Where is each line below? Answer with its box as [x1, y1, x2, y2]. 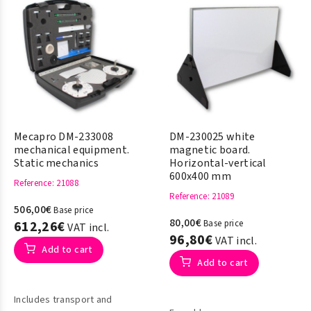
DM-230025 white [169, 129, 255, 144]
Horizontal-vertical [169, 155, 267, 171]
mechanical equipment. [14, 142, 130, 158]
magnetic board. [169, 142, 251, 158]
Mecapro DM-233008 [14, 129, 114, 144]
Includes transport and [14, 293, 112, 307]
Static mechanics [14, 155, 99, 171]
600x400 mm [169, 169, 231, 184]
